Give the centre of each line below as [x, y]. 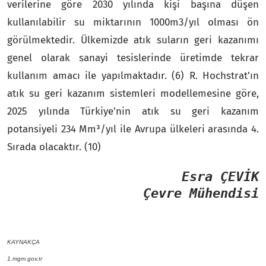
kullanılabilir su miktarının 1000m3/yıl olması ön [133, 22]
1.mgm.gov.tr [25, 258]
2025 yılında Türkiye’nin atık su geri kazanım [133, 111]
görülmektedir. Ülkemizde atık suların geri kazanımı [133, 40]
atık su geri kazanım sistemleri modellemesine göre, [133, 93]
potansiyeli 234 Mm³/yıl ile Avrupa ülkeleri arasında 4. [133, 129]
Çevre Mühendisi [201, 193]
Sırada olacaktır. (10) [54, 147]
